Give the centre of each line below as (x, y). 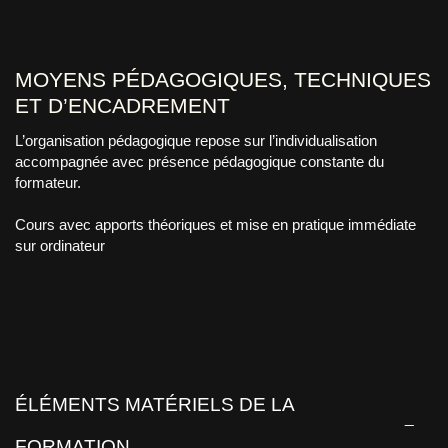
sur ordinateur (60, 245)
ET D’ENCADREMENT (122, 106)
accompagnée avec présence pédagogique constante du (199, 161)
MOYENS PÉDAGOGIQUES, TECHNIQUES (223, 80)
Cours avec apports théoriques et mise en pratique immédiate (215, 224)
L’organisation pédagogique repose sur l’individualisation (196, 140)
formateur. (48, 182)
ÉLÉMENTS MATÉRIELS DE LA (154, 405)
